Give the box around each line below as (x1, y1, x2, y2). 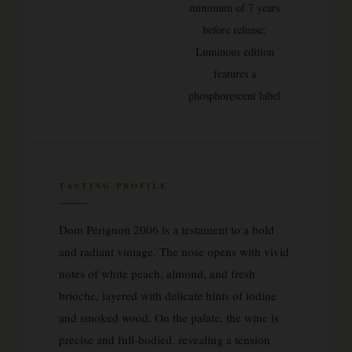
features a (213, 66, 256, 82)
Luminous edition (195, 44, 274, 60)
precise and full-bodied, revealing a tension (59, 332, 270, 348)
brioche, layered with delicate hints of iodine (59, 288, 277, 304)
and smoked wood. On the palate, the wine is (59, 310, 279, 326)
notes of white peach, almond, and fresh (59, 266, 255, 282)
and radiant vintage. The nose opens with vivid (59, 244, 289, 260)
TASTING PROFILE (59, 180, 168, 192)
